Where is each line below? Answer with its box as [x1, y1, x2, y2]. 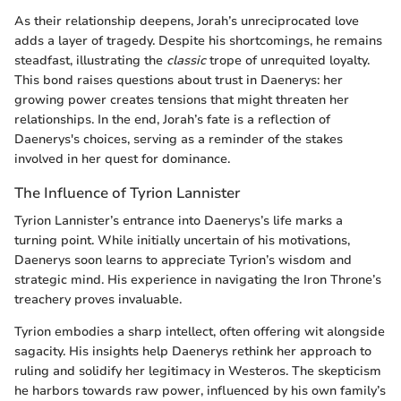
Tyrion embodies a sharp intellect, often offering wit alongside [14, 323, 385, 340]
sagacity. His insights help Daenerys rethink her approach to [14, 343, 371, 360]
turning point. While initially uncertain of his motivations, [14, 232, 350, 249]
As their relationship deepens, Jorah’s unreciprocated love [14, 12, 359, 30]
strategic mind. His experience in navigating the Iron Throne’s [14, 271, 381, 288]
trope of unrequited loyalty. [206, 51, 370, 69]
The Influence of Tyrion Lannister [14, 182, 240, 203]
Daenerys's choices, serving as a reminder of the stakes [14, 130, 343, 148]
